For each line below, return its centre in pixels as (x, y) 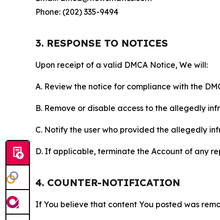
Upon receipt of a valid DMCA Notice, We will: (122, 65)
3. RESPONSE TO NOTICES (102, 43)
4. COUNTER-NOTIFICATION (108, 183)
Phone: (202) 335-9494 (77, 12)
